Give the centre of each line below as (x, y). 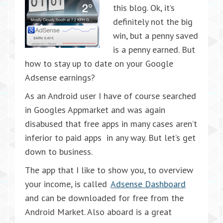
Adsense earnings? (60, 77)
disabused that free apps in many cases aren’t (111, 124)
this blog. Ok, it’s (144, 8)
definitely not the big (153, 22)
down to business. (59, 152)
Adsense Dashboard (148, 184)
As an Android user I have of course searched (111, 96)
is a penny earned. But (154, 50)
